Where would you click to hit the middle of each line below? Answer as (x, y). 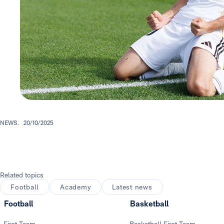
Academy (76, 187)
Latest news (132, 187)
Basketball (149, 204)
